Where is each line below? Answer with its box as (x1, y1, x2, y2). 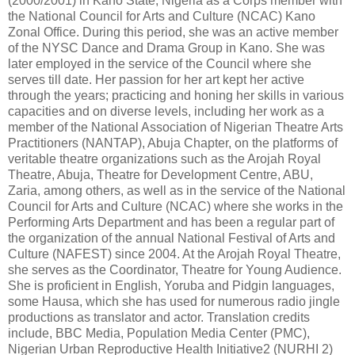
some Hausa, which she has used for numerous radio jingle (8, 294, 340, 308)
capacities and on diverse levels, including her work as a (8, 104, 324, 118)
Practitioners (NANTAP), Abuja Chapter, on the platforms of (8, 136, 338, 150)
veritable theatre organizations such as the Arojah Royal (8, 151, 321, 166)
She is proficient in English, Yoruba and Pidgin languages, (8, 278, 334, 292)
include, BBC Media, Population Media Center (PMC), (8, 326, 310, 340)
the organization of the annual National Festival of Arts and (8, 231, 335, 245)
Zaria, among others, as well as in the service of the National (8, 183, 345, 197)
